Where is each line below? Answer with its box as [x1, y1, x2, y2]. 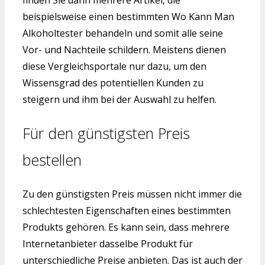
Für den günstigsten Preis [22, 123, 190, 144]
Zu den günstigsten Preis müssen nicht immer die [22, 187, 242, 201]
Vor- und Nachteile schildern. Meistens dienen [22, 43, 226, 57]
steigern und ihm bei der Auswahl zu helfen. [22, 93, 216, 106]
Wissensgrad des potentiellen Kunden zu [22, 76, 203, 90]
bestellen [22, 150, 82, 170]
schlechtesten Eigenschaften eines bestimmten [22, 203, 231, 217]
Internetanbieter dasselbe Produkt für [22, 237, 193, 250]
